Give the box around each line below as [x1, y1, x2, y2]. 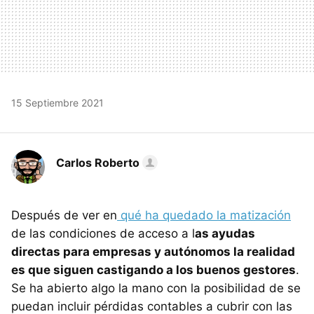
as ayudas [195, 226, 255, 240]
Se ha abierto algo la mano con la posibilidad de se [11, 280, 301, 295]
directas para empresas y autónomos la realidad [11, 244, 295, 259]
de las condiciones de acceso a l [11, 226, 195, 240]
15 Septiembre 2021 [11, 96, 104, 109]
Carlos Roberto [56, 155, 139, 170]
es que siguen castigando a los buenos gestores [11, 262, 296, 277]
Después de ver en [11, 207, 117, 222]
